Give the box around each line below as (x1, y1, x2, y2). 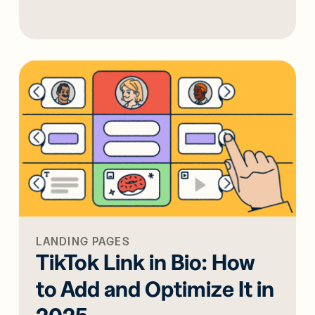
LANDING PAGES (36, 233, 130, 248)
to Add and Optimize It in (36, 274, 275, 302)
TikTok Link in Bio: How (36, 247, 256, 276)
